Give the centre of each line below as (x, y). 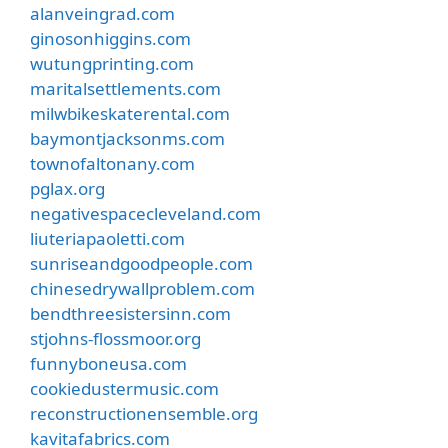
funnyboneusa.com (108, 363)
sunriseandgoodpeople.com (141, 263)
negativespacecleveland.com (145, 213)
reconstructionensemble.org (144, 413)
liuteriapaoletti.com (107, 238)
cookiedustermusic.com (124, 388)
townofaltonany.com (112, 163)
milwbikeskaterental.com (130, 113)
